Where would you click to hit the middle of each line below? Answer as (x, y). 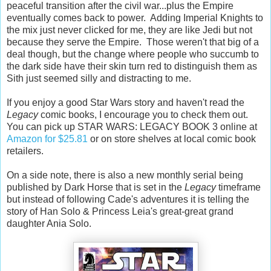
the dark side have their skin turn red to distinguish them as (132, 66)
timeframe (238, 187)
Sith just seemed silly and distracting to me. (100, 78)
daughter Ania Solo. (49, 223)
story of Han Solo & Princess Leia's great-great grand (120, 211)
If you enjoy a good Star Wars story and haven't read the (126, 102)
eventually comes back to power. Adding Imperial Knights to (135, 18)
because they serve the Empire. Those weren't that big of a (133, 42)
